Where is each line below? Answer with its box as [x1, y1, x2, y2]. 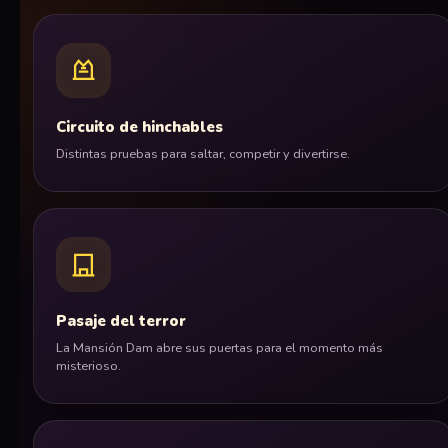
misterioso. [56, 357, 121, 375]
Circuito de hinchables [56, 117, 223, 138]
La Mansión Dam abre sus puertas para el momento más [56, 339, 383, 357]
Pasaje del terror [56, 311, 186, 332]
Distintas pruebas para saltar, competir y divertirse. [56, 145, 350, 163]
